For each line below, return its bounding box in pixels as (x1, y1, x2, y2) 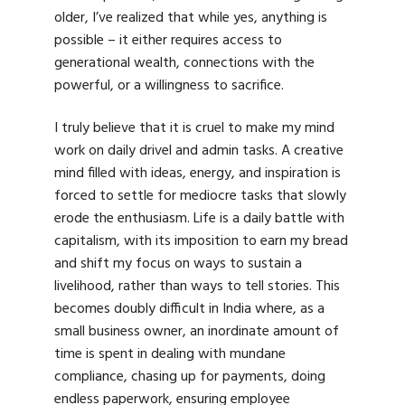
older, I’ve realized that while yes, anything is (54, 5, 327, 30)
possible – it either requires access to (54, 28, 282, 52)
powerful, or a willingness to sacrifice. (54, 73, 284, 98)
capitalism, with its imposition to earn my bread (54, 230, 348, 254)
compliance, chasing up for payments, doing (54, 365, 325, 390)
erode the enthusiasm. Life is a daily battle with (54, 207, 344, 231)
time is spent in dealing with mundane (54, 343, 286, 367)
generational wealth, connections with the (54, 51, 315, 75)
